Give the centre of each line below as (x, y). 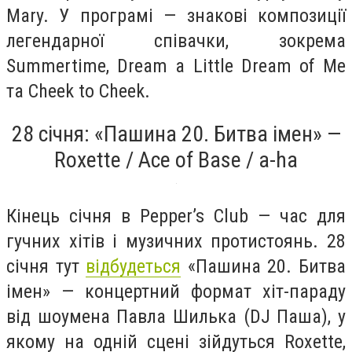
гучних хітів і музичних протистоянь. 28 (176, 241)
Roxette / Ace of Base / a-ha (176, 159)
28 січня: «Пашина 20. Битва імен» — (176, 134)
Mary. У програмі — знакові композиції (176, 15)
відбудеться (134, 266)
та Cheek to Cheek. (81, 91)
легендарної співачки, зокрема (176, 40)
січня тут (46, 266)
